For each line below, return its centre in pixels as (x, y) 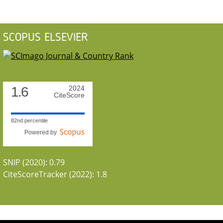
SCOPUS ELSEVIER (46, 38)
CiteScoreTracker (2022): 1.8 (55, 174)
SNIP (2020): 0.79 (34, 162)
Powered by (42, 132)
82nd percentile (29, 120)
